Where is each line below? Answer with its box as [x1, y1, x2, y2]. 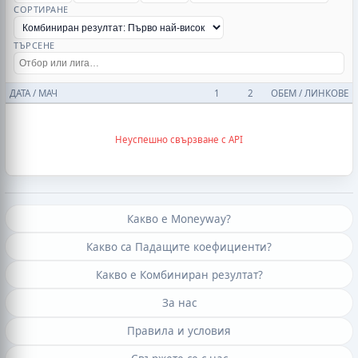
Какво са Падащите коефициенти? [86, 239, 272, 254]
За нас [161, 296, 197, 311]
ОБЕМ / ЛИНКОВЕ [270, 86, 348, 99]
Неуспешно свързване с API [115, 133, 243, 145]
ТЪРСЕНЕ [14, 39, 55, 52]
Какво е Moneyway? [127, 211, 231, 226]
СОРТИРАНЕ [14, 3, 69, 16]
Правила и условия [127, 324, 231, 339]
